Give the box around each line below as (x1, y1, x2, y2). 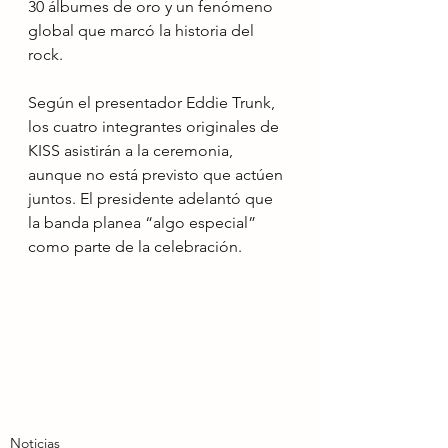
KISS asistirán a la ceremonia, (28, 141, 237, 160)
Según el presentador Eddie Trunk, (28, 93, 279, 112)
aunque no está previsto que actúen (28, 165, 287, 184)
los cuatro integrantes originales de (28, 117, 283, 136)
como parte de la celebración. (28, 237, 242, 256)
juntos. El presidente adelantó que (28, 189, 277, 208)
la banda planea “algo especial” (28, 213, 260, 232)
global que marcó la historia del (28, 21, 258, 40)
